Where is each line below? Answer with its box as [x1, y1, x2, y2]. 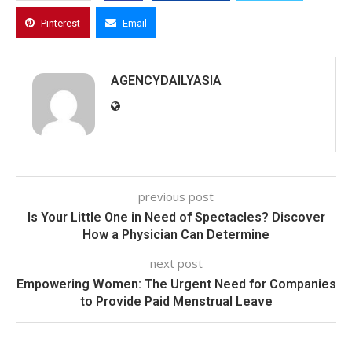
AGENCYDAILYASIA [111, 73, 222, 89]
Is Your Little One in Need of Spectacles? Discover [27, 210, 325, 225]
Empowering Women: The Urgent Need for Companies [16, 277, 336, 292]
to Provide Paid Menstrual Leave [79, 294, 273, 310]
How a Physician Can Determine [82, 227, 269, 243]
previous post [138, 189, 214, 205]
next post [149, 255, 203, 272]
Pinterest [41, 17, 80, 30]
